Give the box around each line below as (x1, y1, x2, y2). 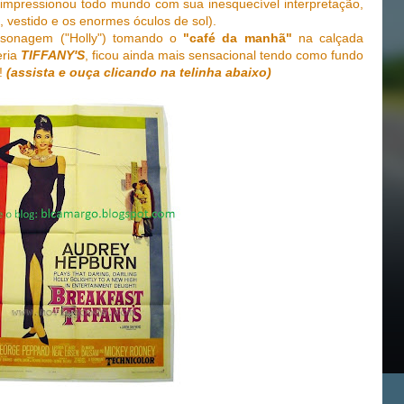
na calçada (291, 31, 364, 46)
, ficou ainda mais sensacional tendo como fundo (85, 48, 363, 63)
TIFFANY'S (21, 48, 85, 63)
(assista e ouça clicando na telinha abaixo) (6, 65, 271, 80)
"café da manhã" (183, 31, 292, 46)
